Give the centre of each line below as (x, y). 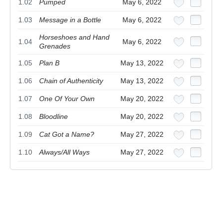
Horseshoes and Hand (74, 37)
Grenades (55, 46)
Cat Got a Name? (67, 135)
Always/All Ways (64, 152)
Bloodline (54, 117)
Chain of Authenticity (71, 81)
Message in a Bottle (70, 20)
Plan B (49, 63)
